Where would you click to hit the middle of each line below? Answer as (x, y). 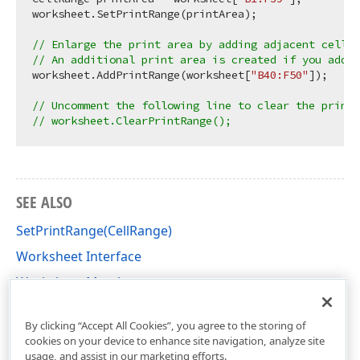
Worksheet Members (80, 282)
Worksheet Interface (79, 256)
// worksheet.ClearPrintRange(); (132, 121)
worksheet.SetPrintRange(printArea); (145, 14)
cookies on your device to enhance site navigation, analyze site (174, 340)
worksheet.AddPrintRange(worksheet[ (141, 75)
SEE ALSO (44, 202)
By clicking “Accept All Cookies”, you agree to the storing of (165, 325)
